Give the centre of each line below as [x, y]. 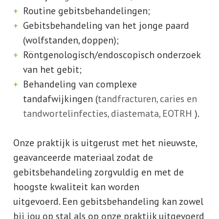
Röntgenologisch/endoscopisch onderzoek [111, 54]
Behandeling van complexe [80, 84]
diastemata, [135, 113]
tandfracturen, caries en [147, 98]
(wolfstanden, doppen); [71, 40]
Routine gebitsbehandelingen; [86, 10]
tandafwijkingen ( [60, 98]
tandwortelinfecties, [66, 113]
